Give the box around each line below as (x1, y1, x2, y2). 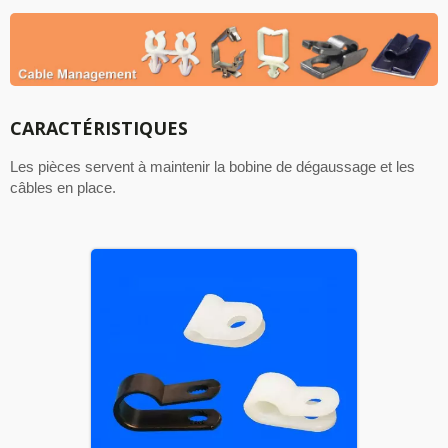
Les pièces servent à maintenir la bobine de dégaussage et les (10, 158, 415, 176)
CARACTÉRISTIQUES (10, 116, 188, 141)
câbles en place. (10, 179, 116, 197)
